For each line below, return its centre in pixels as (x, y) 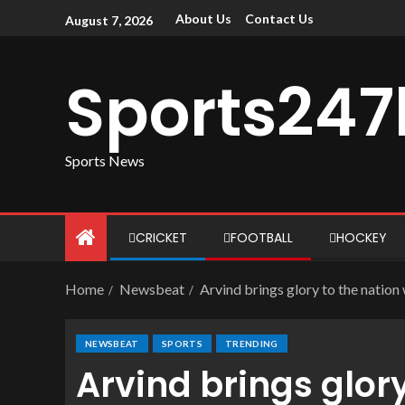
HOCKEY (362, 238)
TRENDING (251, 344)
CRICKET (161, 238)
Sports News (105, 160)
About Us (203, 19)
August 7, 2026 (109, 20)
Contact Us (279, 19)
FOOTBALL (262, 238)
